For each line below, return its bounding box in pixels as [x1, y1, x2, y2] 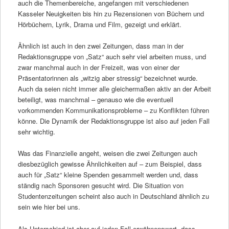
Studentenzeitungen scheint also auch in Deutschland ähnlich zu [17, 191, 209, 201]
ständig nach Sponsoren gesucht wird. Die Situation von [17, 180, 184, 191]
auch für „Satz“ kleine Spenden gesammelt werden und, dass [17, 170, 198, 180]
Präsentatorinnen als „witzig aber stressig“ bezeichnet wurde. [17, 73, 198, 83]
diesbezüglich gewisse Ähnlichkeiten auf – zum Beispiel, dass [17, 159, 202, 169]
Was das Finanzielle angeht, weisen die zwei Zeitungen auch [17, 148, 197, 158]
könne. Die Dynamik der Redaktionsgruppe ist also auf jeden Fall [17, 116, 210, 126]
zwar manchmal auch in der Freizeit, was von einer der [17, 62, 179, 73]
